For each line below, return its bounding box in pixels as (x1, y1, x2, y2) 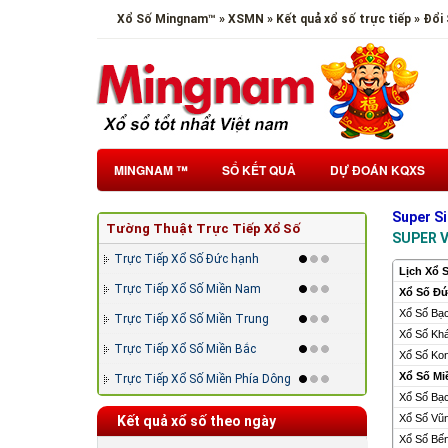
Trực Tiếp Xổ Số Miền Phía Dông (114, 372, 291, 386)
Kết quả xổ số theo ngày (117, 413, 276, 429)
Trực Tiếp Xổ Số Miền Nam (114, 282, 261, 296)
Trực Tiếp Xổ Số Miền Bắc (114, 342, 256, 356)
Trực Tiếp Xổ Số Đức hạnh (114, 252, 259, 266)
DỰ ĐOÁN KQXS (330, 161, 425, 179)
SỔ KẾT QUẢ (222, 161, 296, 179)
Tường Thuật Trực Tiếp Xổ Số (106, 221, 300, 236)
